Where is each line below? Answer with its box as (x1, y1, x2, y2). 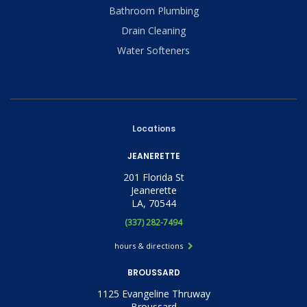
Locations (132, 122, 175, 134)
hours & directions (114, 240, 185, 251)
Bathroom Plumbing (108, 3, 199, 17)
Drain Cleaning (121, 23, 186, 37)
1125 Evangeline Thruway (97, 286, 210, 300)
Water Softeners (117, 43, 190, 57)
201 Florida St (123, 170, 184, 184)
